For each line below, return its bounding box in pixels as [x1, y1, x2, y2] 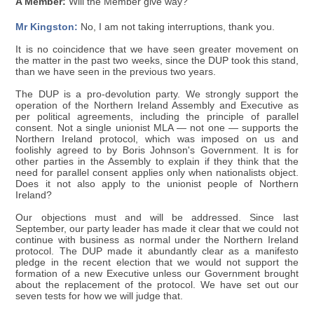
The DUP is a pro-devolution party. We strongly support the [15, 88, 299, 100]
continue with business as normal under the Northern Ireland [15, 234, 299, 245]
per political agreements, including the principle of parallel [15, 111, 299, 122]
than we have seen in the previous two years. [15, 66, 217, 77]
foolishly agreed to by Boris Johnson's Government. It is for [15, 144, 299, 156]
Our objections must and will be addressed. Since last [15, 212, 299, 223]
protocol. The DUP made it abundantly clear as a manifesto [15, 245, 299, 257]
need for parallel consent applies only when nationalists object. [15, 167, 299, 178]
